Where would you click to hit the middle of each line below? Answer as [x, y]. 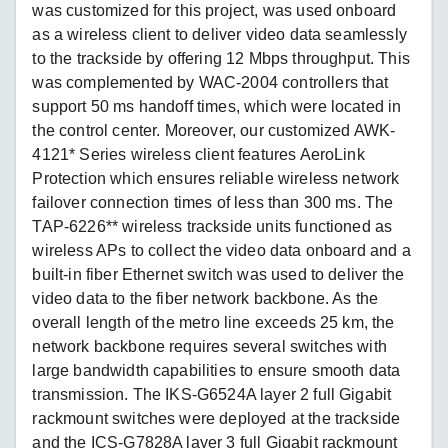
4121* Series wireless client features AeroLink [198, 154]
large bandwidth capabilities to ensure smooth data [216, 370]
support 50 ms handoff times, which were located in [217, 106]
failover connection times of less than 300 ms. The [213, 202]
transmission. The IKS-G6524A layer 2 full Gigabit [212, 394]
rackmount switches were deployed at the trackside [216, 418]
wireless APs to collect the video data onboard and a [221, 250]
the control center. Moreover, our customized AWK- [214, 130]
